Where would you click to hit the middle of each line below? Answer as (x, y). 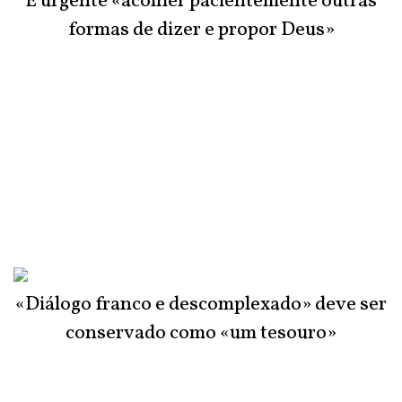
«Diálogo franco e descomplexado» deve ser (201, 305)
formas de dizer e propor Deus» (201, 31)
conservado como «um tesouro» (201, 334)
